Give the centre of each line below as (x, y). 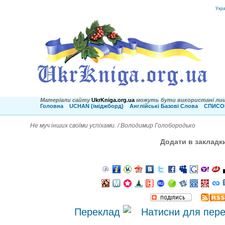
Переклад (98, 212)
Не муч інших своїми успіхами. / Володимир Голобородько (113, 126)
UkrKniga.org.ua (114, 100)
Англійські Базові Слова (164, 106)
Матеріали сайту (65, 100)
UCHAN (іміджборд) (96, 106)
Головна (52, 106)
